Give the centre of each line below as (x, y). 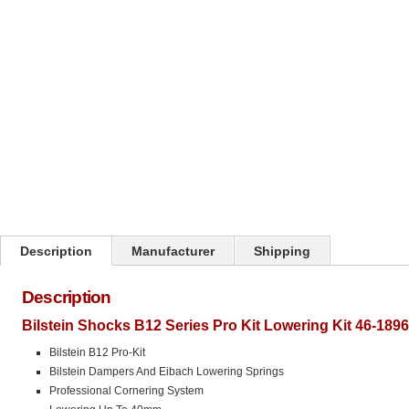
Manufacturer (173, 251)
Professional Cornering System (126, 391)
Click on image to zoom (67, 107)
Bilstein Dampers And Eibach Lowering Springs (167, 372)
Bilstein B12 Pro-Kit (97, 352)
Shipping (282, 251)
